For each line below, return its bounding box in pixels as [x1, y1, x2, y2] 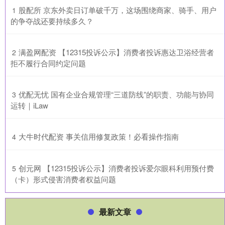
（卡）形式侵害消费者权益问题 [11, 173, 116, 184]
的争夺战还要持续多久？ [11, 15, 93, 26]
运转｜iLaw [11, 99, 48, 110]
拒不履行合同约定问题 [11, 57, 86, 68]
